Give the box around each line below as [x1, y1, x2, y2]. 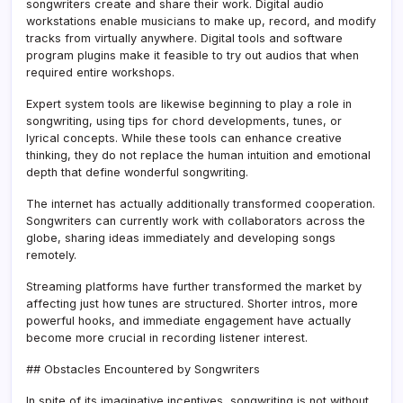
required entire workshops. [26, 65, 175, 79]
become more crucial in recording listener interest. [26, 330, 308, 345]
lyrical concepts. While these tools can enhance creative [26, 130, 342, 145]
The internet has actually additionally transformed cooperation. [26, 196, 375, 210]
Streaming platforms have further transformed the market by [26, 279, 362, 293]
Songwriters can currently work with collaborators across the [26, 213, 365, 228]
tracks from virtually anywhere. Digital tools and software [26, 31, 343, 45]
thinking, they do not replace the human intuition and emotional [26, 148, 371, 162]
